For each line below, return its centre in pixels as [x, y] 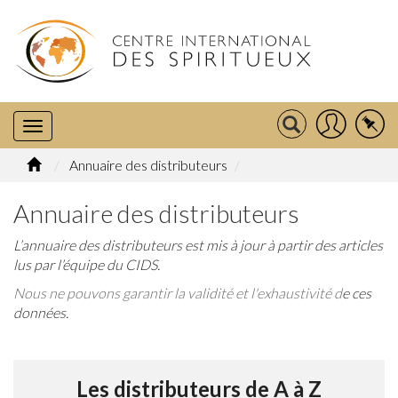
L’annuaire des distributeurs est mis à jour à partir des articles [198, 245]
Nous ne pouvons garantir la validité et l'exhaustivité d [178, 293]
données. [45, 312]
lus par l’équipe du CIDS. [87, 264]
